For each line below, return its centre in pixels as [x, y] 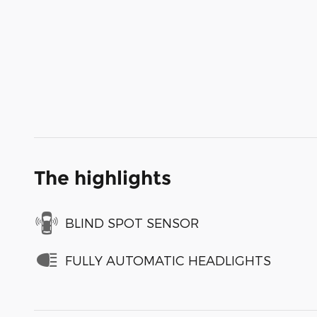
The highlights [103, 178]
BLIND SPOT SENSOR [132, 222]
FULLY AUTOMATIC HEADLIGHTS [168, 260]
